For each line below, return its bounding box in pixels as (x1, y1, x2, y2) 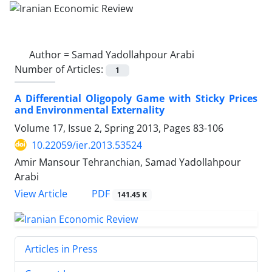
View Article (15, 187, 67, 200)
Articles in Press (25, 242, 98, 256)
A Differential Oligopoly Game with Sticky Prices (15, 91, 257, 105)
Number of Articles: (15, 62, 106, 76)
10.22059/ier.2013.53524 (32, 138, 142, 152)
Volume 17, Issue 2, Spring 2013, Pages (15, 121, 193, 135)
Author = (29, 47, 72, 61)
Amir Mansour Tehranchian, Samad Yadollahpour (15, 155, 241, 169)
